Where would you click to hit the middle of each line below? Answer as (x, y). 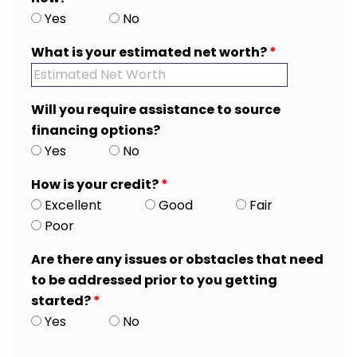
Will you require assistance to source (156, 110)
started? (62, 301)
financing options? (96, 130)
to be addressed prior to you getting (154, 280)
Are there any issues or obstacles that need (177, 259)
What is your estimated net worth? (150, 52)
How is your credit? (96, 184)
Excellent (72, 205)
